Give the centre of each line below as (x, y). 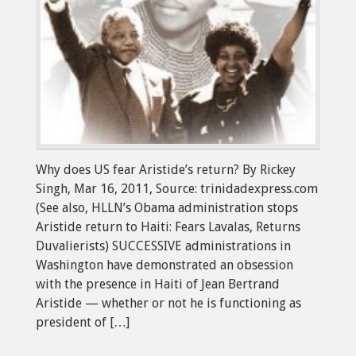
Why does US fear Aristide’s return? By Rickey (166, 169)
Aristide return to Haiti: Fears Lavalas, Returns (168, 226)
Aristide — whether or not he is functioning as (168, 303)
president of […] (83, 322)
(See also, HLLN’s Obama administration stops (167, 207)
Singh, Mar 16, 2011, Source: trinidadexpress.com (177, 188)
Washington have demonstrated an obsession (164, 265)
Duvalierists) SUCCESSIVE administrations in (163, 246)
